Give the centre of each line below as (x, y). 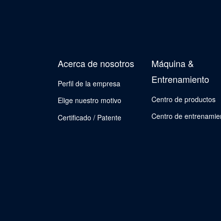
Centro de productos (184, 99)
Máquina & (173, 63)
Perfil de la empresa (89, 83)
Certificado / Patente (90, 117)
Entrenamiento (180, 79)
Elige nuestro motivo (90, 100)
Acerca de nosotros (96, 63)
